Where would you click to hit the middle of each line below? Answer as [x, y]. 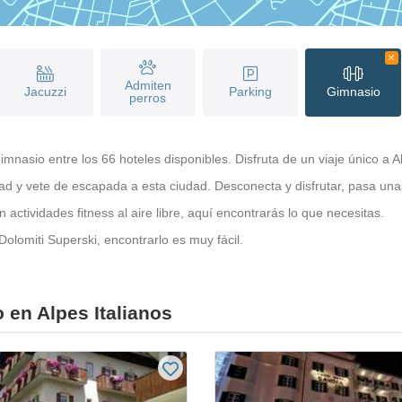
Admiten [148, 85]
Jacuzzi [45, 91]
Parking [251, 91]
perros [148, 97]
